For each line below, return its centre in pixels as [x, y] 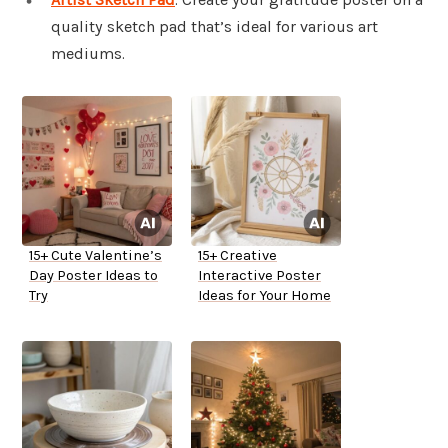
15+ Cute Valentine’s [95, 256]
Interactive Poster [259, 276]
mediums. [88, 54]
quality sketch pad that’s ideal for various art [214, 27]
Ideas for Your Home [264, 296]
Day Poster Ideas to [93, 276]
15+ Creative [237, 256]
